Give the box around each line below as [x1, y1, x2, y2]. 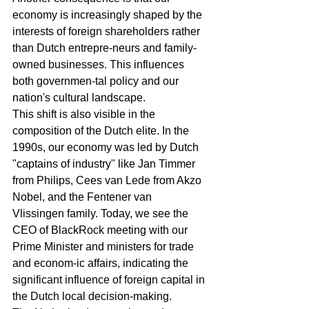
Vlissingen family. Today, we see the [12, 208, 191, 219]
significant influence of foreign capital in [12, 274, 208, 286]
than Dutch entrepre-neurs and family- [12, 42, 197, 54]
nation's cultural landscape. [12, 92, 146, 103]
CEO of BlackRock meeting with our [12, 224, 190, 236]
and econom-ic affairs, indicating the [12, 257, 191, 269]
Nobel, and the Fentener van [12, 191, 154, 203]
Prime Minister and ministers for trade [12, 241, 197, 252]
